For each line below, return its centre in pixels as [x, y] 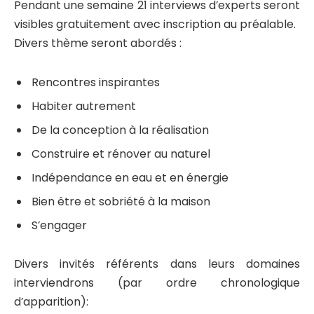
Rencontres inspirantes [96, 82]
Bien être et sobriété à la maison [121, 201]
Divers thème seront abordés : [98, 43]
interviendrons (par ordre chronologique [157, 283]
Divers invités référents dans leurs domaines [157, 264]
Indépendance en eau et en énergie [130, 177]
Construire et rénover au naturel [121, 153]
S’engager [59, 225]
